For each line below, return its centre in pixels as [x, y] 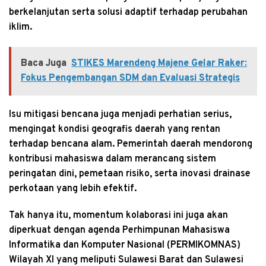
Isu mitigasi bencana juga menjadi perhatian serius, [120, 114]
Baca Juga [44, 63]
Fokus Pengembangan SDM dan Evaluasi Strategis [130, 78]
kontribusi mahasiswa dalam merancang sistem [113, 159]
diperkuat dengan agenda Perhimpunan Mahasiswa [119, 230]
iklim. [20, 27]
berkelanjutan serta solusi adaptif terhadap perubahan [128, 12]
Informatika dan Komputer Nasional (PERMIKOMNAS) [125, 245]
